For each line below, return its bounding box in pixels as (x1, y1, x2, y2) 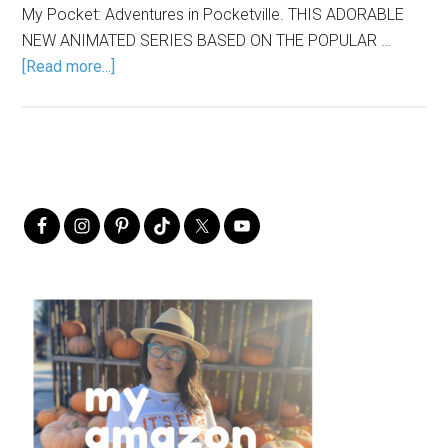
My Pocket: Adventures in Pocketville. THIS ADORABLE (22, 4, 405, 24)
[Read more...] (22, 56, 116, 76)
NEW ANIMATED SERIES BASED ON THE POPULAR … (22, 30, 392, 50)
